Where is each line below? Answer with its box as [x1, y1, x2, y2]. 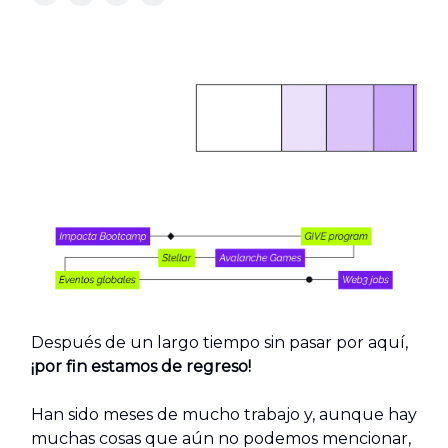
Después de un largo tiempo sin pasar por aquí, [31, 333, 408, 353]
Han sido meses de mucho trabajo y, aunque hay [31, 405, 417, 425]
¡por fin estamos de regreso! [31, 357, 251, 377]
